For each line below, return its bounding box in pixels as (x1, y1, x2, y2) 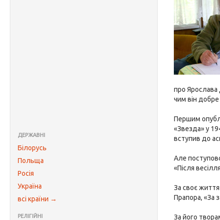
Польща (18, 157, 44, 165)
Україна (18, 182, 42, 190)
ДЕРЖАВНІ (18, 132, 45, 138)
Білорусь (18, 144, 47, 152)
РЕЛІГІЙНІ (18, 213, 43, 219)
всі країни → (18, 195, 57, 203)
